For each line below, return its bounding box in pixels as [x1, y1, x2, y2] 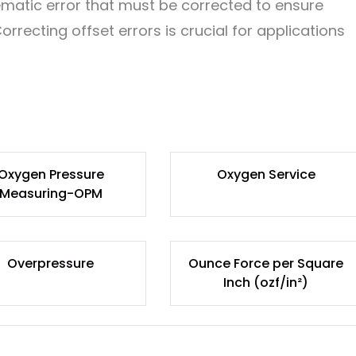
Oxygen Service [216, 164, 315, 184]
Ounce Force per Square [188, 253, 344, 273]
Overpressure [7, 253, 95, 273]
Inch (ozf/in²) [223, 273, 309, 292]
